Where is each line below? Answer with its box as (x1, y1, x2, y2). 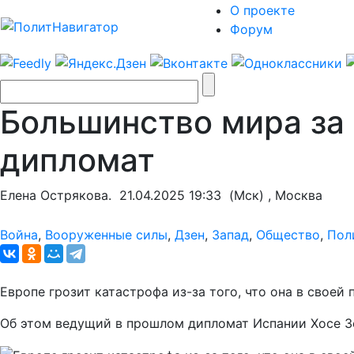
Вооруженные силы (45, 226, 168, 243)
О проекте (230, 2, 295, 18)
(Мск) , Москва (221, 186, 322, 203)
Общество (256, 226, 320, 243)
